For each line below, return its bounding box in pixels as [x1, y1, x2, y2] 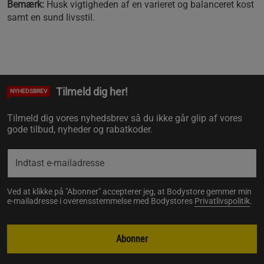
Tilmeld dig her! [56, 85, 128, 98]
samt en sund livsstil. [7, 11, 95, 23]
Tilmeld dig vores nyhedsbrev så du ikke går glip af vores [7, 112, 242, 124]
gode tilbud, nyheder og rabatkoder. [7, 123, 153, 135]
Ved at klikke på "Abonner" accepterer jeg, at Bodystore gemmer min [7, 186, 252, 196]
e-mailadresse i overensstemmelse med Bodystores [7, 196, 194, 206]
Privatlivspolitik [194, 196, 250, 206]
